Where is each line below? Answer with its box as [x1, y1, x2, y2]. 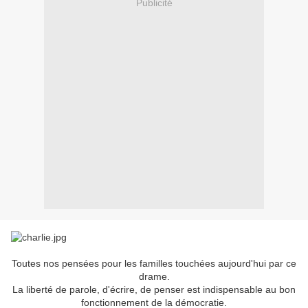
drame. [138, 271, 170, 283]
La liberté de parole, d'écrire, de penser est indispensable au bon [12, 284, 296, 296]
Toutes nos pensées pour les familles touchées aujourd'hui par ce [12, 258, 296, 269]
